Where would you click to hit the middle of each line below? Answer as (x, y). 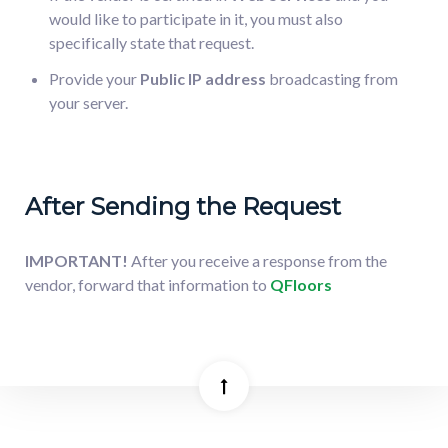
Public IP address (203, 78)
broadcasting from (333, 78)
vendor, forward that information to (146, 284)
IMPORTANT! (78, 260)
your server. (88, 102)
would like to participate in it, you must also (196, 18)
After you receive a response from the (259, 260)
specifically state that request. (151, 42)
